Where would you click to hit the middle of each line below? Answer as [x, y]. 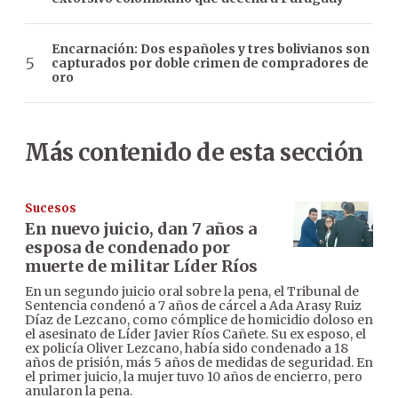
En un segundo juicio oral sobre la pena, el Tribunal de [192, 292]
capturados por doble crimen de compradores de [210, 64]
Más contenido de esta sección [194, 153]
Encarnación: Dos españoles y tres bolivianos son [211, 49]
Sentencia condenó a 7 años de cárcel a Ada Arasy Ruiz [193, 306]
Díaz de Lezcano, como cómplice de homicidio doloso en [199, 320]
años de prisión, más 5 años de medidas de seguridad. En [199, 363]
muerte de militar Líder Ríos [141, 267]
